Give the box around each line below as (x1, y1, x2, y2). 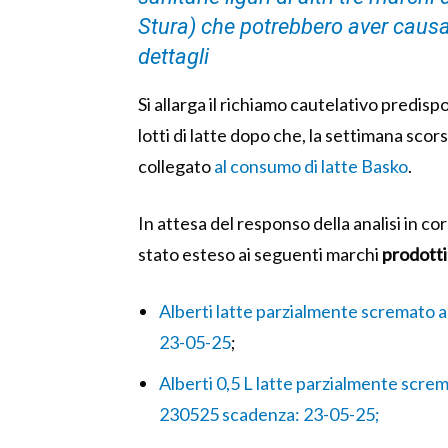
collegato (138, 155, 214, 178)
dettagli (138, 44, 209, 70)
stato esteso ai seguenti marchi (138, 243, 382, 266)
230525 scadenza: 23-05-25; (159, 403, 380, 426)
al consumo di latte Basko (214, 155, 408, 178)
